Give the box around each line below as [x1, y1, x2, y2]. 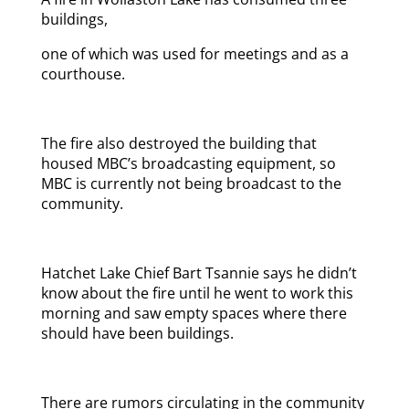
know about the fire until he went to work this [40, 283, 353, 303]
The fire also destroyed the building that [40, 133, 317, 153]
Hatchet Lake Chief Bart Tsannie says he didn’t [40, 263, 357, 283]
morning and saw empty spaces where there [40, 303, 347, 323]
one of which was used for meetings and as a [40, 44, 349, 64]
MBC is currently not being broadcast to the [40, 173, 341, 194]
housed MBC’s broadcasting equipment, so [40, 153, 336, 173]
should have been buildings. [40, 323, 234, 343]
